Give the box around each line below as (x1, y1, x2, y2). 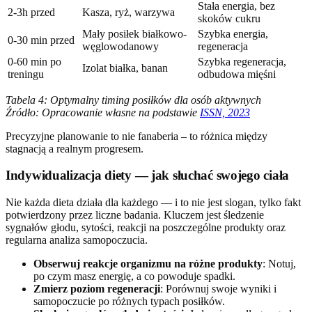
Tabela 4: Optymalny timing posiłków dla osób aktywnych (6, 93, 261, 106)
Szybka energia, (198, 27, 268, 40)
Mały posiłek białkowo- (82, 27, 187, 40)
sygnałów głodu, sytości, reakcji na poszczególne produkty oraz (6, 221, 286, 234)
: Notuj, (263, 258, 296, 270)
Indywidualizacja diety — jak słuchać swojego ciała (6, 168, 289, 183)
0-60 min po (8, 55, 61, 68)
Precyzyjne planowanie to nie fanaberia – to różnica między (6, 130, 267, 142)
